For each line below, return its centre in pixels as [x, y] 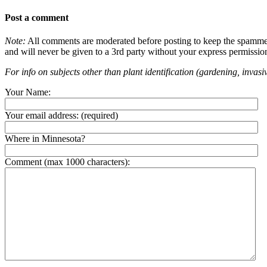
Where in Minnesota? [45, 139]
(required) [98, 116]
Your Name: [28, 92]
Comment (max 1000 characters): [67, 162]
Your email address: [42, 116]
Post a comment [37, 17]
